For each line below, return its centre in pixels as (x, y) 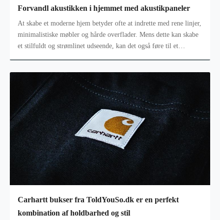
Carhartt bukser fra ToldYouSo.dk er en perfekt (98, 199)
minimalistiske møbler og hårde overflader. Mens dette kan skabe (108, 35)
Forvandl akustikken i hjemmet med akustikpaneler (104, 8)
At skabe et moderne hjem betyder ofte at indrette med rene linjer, (110, 24)
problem (29, 57)
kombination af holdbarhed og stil (74, 213)
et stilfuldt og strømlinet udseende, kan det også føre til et (98, 46)
